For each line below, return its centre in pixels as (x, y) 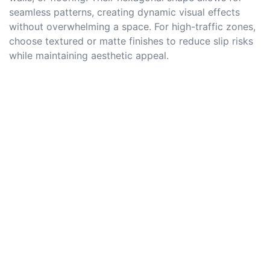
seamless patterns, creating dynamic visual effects (124, 12)
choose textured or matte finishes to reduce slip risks (131, 41)
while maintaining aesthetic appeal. (89, 56)
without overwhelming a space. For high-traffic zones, (132, 27)
